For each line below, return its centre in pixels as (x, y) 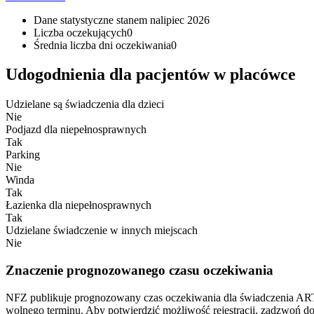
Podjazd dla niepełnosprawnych (76, 130)
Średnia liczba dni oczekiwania (102, 45)
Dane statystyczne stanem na (97, 20)
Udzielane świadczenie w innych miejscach (102, 231)
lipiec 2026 (185, 20)
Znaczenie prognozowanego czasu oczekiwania (139, 271)
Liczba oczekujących (80, 32)
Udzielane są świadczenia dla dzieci (85, 104)
